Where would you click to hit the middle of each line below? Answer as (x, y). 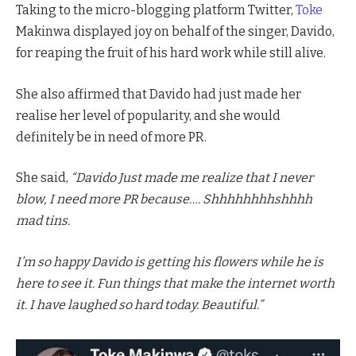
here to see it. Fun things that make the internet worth (175, 283)
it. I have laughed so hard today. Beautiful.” (139, 304)
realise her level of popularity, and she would (148, 115)
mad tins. (43, 221)
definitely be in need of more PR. (111, 137)
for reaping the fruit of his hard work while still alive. (172, 53)
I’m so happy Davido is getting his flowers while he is (170, 261)
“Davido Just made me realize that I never (192, 178)
